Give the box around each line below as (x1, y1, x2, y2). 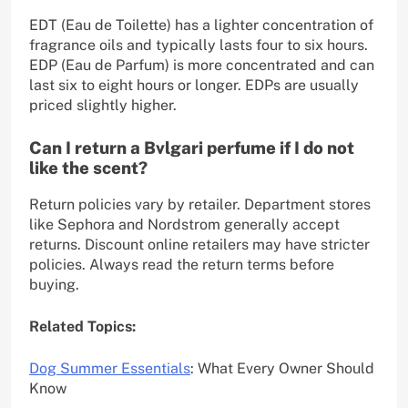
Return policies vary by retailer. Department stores (29, 196, 371, 214)
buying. (29, 276, 79, 294)
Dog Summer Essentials (29, 360, 190, 378)
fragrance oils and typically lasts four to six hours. (29, 36, 368, 55)
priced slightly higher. (29, 97, 177, 115)
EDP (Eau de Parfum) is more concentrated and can (29, 56, 374, 75)
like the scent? (29, 158, 148, 178)
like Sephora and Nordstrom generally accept (29, 216, 340, 234)
